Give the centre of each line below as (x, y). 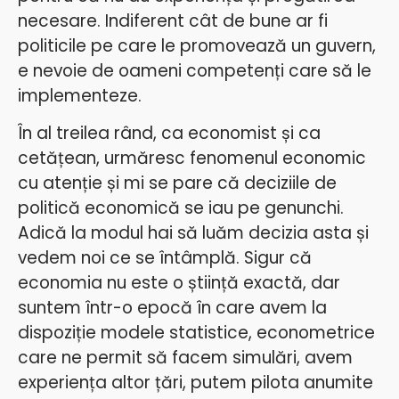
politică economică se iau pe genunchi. (181, 208)
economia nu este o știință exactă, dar (179, 283)
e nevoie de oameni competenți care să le (195, 70)
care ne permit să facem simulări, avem (185, 358)
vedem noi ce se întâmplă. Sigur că (165, 258)
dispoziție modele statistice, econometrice (196, 333)
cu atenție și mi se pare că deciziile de (177, 183)
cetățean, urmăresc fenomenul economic (192, 158)
